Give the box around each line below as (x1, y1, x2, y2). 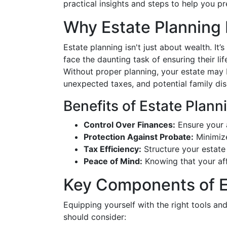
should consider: (63, 212, 126, 222)
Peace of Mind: (84, 156, 142, 166)
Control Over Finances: (84, 120, 175, 130)
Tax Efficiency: (84, 144, 141, 154)
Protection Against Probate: (84, 132, 194, 142)
